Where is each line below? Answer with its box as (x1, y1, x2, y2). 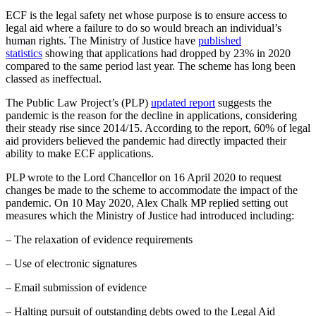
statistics (6, 47, 42, 59)
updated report (151, 96, 215, 109)
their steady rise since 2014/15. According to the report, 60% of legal (6, 121, 310, 134)
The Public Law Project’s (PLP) (6, 96, 151, 109)
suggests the (215, 96, 272, 109)
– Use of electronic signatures (6, 257, 137, 269)
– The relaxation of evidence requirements (6, 233, 193, 245)
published (198, 34, 241, 47)
